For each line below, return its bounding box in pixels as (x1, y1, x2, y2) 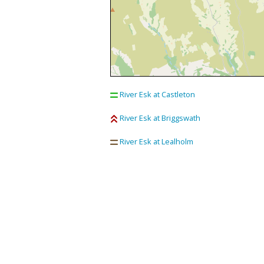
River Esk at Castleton (119, 88, 195, 100)
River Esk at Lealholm (119, 136, 193, 147)
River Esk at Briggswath (119, 112, 200, 123)
